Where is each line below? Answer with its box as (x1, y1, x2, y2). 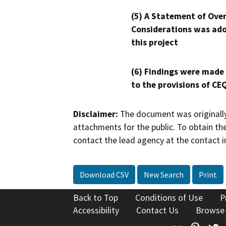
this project (131, 37, 178, 48)
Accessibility (73, 204, 119, 216)
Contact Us (136, 204, 179, 216)
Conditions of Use (135, 192, 203, 203)
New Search (144, 169, 184, 180)
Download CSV (80, 169, 129, 180)
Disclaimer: (73, 108, 118, 120)
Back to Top (73, 192, 118, 203)
